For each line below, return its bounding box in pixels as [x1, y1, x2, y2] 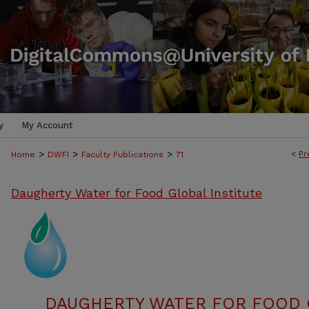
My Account [21, 120, 73, 130]
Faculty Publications [81, 150, 163, 159]
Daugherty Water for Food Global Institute [11, 186, 262, 200]
